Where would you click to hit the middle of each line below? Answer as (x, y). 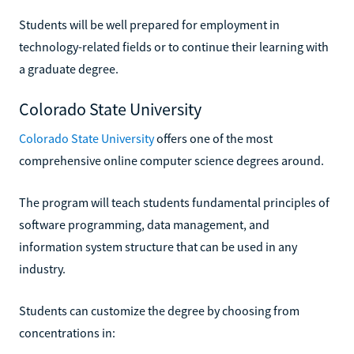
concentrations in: (67, 332)
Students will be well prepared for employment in (149, 24)
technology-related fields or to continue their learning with (174, 46)
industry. (42, 268)
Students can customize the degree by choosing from (159, 310)
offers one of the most (213, 138)
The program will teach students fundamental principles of (174, 202)
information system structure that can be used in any (158, 246)
